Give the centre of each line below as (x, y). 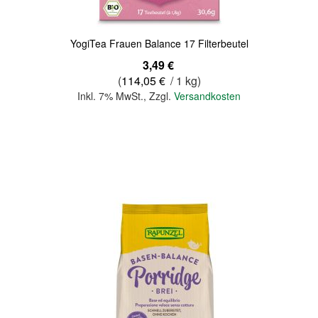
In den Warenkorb (159, 143)
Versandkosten (207, 96)
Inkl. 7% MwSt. (110, 96)
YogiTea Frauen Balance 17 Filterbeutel (159, 43)
